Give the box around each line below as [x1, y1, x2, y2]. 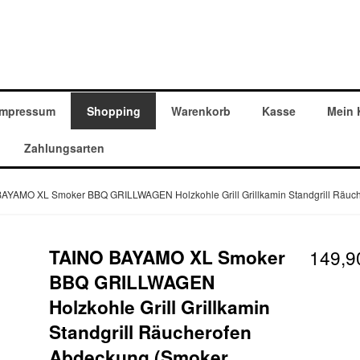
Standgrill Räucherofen [49, 319, 252, 346]
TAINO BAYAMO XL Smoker [49, 244, 286, 271]
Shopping [86, 102, 141, 119]
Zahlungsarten [23, 139, 104, 156]
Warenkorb [171, 102, 231, 119]
